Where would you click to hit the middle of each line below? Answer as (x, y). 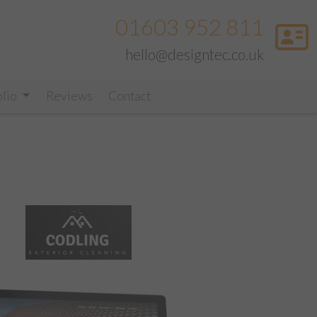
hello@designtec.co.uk (195, 54)
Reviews (69, 96)
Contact (129, 96)
